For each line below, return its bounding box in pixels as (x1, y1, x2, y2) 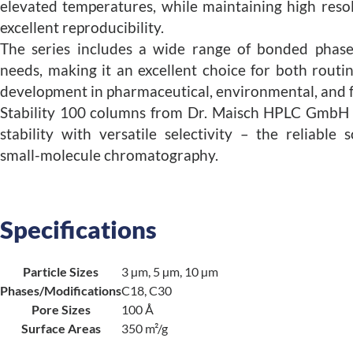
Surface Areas (20, 321, 101, 336)
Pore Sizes (31, 302, 91, 317)
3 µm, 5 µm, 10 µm (121, 264, 218, 279)
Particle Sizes (23, 264, 98, 279)
